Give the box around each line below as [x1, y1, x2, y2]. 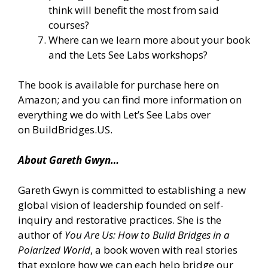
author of [18, 228, 65, 242]
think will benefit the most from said [48, 2, 219, 17]
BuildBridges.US [32, 123, 110, 137]
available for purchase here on [75, 78, 219, 92]
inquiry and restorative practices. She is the [18, 213, 221, 227]
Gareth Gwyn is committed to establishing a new [18, 183, 246, 197]
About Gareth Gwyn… [18, 153, 119, 167]
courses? [48, 17, 89, 32]
